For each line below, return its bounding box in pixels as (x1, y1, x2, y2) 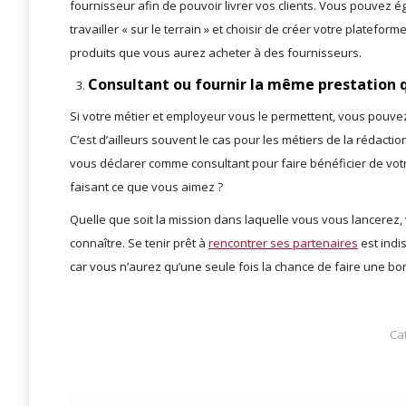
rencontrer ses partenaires (208, 235, 358, 252)
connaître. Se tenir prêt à (70, 235, 208, 252)
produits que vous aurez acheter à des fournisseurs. (70, 44, 362, 62)
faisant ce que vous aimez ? (70, 179, 223, 196)
